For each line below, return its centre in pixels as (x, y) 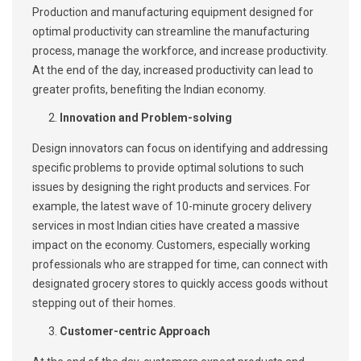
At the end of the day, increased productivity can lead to (173, 71)
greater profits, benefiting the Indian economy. (149, 90)
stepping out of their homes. (104, 303)
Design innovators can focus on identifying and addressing (180, 149)
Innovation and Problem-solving (146, 118)
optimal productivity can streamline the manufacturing (171, 32)
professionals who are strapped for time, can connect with (180, 265)
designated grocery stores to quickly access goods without (180, 284)
